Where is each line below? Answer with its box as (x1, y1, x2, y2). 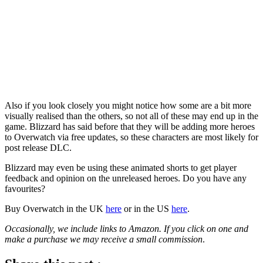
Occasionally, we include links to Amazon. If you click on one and (5, 223, 248, 234)
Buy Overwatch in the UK (5, 203, 106, 214)
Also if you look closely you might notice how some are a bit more (5, 100, 251, 110)
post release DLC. (5, 142, 72, 153)
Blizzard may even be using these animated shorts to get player (5, 162, 237, 173)
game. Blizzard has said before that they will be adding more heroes (5, 121, 255, 131)
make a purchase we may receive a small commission (5, 234, 203, 244)
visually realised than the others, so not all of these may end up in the (5, 110, 258, 121)
